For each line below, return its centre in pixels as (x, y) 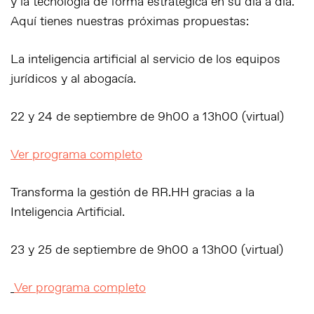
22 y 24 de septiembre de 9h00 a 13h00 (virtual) (147, 117)
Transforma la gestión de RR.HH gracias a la (132, 193)
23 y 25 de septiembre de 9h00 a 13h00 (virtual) (147, 250)
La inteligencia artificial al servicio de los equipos (145, 60)
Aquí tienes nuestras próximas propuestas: (130, 22)
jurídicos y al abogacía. (73, 79)
